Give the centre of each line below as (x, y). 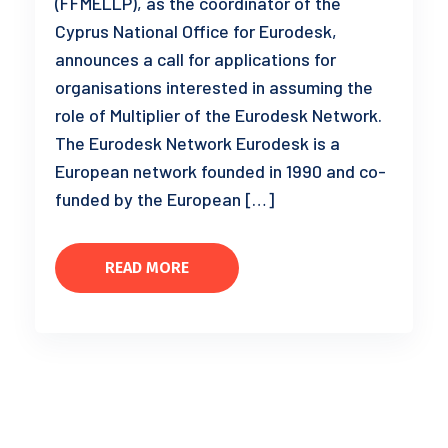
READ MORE (147, 268)
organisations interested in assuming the (214, 87)
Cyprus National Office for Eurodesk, (196, 31)
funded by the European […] (164, 199)
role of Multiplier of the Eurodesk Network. (220, 115)
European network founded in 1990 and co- (220, 171)
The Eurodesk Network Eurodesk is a (197, 143)
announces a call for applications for (195, 59)
